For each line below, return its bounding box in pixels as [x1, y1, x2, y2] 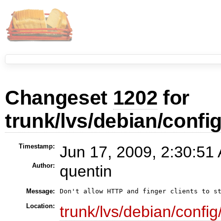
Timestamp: [18, 142, 55, 150]
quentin [59, 162, 112, 180]
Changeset [5, 86, 113, 109]
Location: [26, 202, 55, 210]
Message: [26, 187, 55, 195]
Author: [32, 161, 55, 169]
